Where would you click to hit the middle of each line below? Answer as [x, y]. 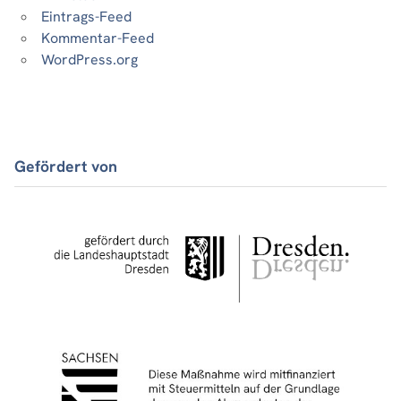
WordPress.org [90, 60]
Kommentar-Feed [98, 38]
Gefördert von [66, 166]
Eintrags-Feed [86, 17]
